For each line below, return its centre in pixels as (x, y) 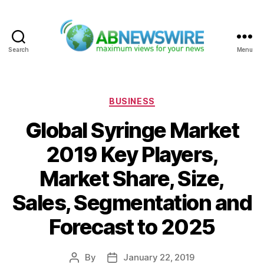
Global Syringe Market (132, 131)
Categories (158, 98)
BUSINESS (132, 101)
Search (19, 49)
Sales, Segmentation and (132, 203)
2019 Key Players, (132, 155)
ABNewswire (162, 60)
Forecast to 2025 (132, 227)
